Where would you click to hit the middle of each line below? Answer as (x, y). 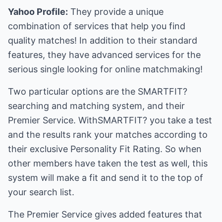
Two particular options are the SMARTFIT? (98, 91)
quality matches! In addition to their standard (103, 40)
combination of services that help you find (97, 26)
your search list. (41, 192)
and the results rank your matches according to (108, 135)
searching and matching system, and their (96, 106)
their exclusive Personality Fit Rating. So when (105, 149)
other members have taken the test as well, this (108, 163)
